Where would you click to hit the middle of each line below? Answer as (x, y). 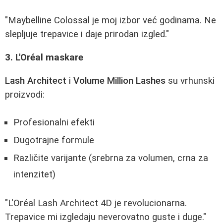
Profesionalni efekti (54, 123)
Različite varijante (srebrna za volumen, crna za (111, 158)
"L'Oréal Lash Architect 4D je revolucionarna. (96, 203)
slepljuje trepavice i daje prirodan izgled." (87, 34)
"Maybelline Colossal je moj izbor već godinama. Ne (111, 21)
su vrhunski (190, 81)
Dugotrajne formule (54, 140)
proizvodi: (25, 94)
